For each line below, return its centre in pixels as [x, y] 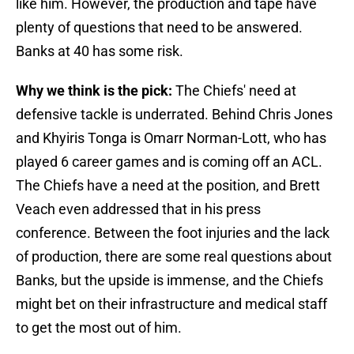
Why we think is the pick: [94, 91]
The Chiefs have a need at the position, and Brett [168, 186]
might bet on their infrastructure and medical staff [171, 304]
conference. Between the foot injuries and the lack [173, 233]
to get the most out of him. [99, 328]
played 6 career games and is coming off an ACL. [169, 162]
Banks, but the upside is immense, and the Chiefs [169, 281]
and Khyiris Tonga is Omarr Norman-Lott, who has [171, 138]
